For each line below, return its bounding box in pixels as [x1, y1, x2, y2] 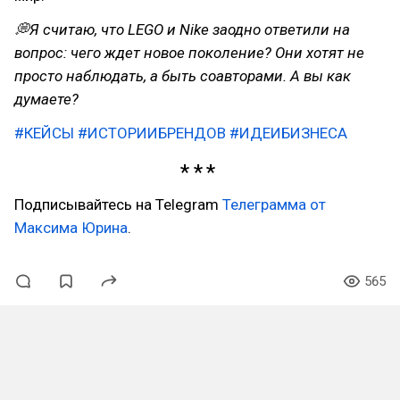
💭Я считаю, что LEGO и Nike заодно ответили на [14, 21, 350, 38]
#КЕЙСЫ [14, 124, 74, 142]
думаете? [14, 90, 79, 108]
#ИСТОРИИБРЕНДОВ [78, 124, 226, 142]
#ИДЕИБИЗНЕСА [229, 124, 347, 142]
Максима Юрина [14, 218, 128, 237]
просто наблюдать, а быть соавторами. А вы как [14, 67, 351, 85]
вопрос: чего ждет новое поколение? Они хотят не [14, 44, 364, 62]
